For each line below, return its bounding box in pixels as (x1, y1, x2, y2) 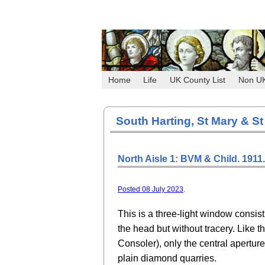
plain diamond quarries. (118, 253, 216, 263)
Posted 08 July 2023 (118, 185, 183, 193)
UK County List (169, 75, 225, 85)
